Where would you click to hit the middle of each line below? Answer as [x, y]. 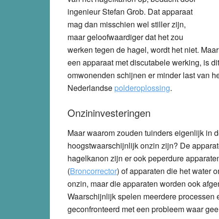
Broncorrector [93, 171]
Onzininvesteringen [109, 112]
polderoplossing [142, 88]
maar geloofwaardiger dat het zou [125, 37]
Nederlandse [91, 88]
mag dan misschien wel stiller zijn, [127, 24]
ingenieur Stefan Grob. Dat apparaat [130, 11]
